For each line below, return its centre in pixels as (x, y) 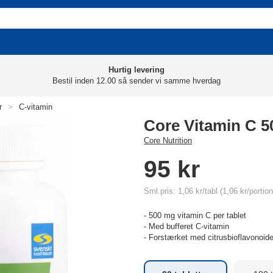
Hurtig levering (136, 70)
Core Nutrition (168, 140)
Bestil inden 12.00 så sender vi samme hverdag (136, 81)
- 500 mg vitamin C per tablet (195, 215)
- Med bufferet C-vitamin (186, 226)
